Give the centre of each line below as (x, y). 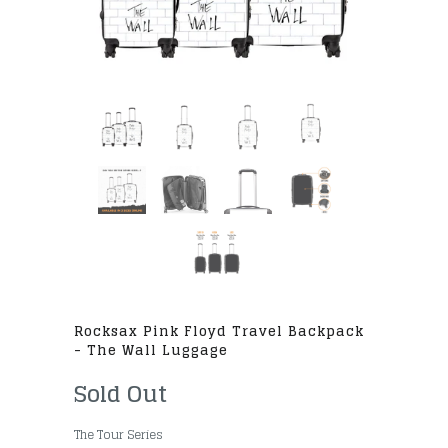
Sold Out (120, 393)
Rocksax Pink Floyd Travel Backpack (219, 330)
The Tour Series (118, 434)
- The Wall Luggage (151, 349)
